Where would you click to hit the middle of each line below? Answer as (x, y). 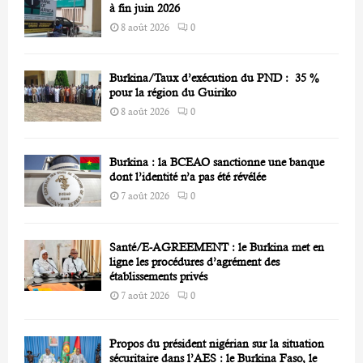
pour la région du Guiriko (173, 93)
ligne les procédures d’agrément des (194, 261)
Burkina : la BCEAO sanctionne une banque (217, 162)
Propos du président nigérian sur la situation (217, 343)
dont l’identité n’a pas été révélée (188, 177)
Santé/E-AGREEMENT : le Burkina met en (217, 247)
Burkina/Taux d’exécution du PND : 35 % (214, 78)
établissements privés (158, 276)
